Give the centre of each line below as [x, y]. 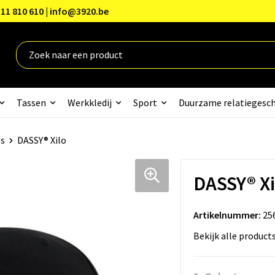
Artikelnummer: [227, 215]
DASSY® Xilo [41, 140]
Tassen [31, 102]
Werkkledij [89, 102]
